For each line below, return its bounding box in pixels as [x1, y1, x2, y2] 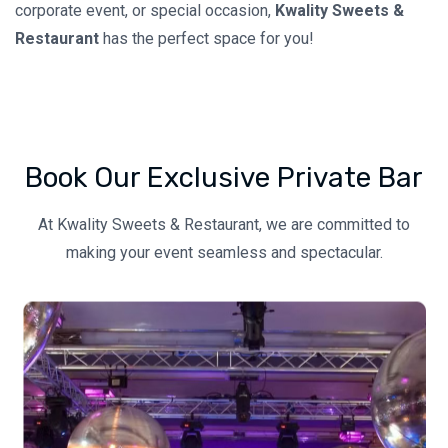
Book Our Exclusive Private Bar [25, 160, 423, 194]
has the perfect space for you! [99, 29, 314, 49]
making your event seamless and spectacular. [65, 242, 383, 262]
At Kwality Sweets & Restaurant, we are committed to [38, 214, 410, 234]
